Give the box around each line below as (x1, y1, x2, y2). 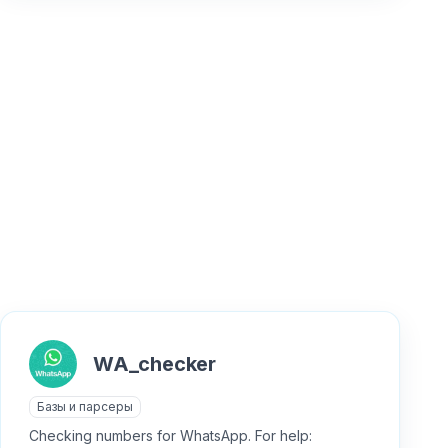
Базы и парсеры (36, 399, 133, 414)
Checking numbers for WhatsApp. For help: (28, 427, 312, 444)
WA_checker (92, 351, 216, 376)
